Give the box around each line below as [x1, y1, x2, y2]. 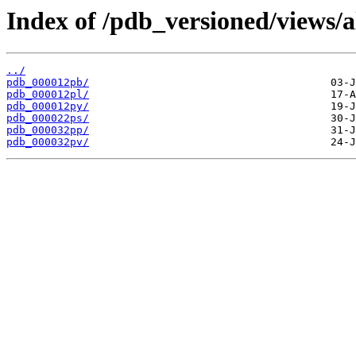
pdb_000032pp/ [6, 124, 89, 137]
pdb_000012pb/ [6, 76, 89, 89]
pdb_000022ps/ [6, 112, 89, 125]
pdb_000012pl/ [6, 88, 89, 101]
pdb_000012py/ [6, 100, 89, 113]
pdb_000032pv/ [6, 136, 89, 149]
